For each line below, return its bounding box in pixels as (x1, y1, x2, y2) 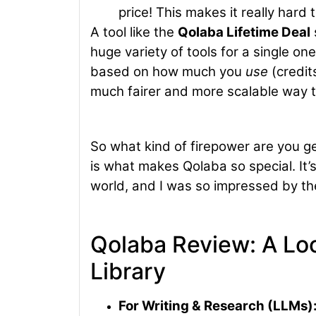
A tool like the (90, 24, 178, 41)
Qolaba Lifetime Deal (178, 24, 310, 41)
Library (90, 257, 166, 285)
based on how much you (90, 63, 245, 80)
